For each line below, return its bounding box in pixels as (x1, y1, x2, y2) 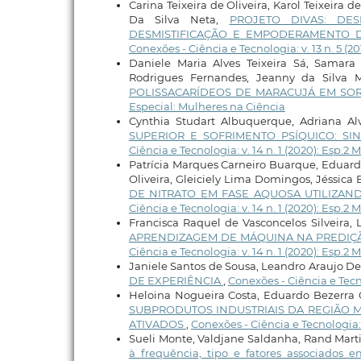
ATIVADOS (128, 317, 186, 331)
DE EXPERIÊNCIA (128, 274, 223, 288)
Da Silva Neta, (128, 13, 230, 27)
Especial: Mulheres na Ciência (128, 100, 285, 114)
